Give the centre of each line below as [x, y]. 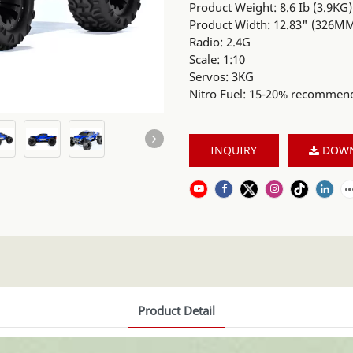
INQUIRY [234, 150]
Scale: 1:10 [217, 59]
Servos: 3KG [221, 77]
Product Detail [176, 310]
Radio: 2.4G [220, 42]
